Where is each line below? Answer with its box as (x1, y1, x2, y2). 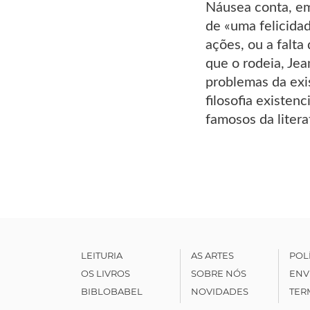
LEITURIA (81, 249, 122, 261)
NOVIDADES (190, 285, 248, 297)
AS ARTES (190, 249, 234, 261)
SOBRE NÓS (190, 267, 246, 279)
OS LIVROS (81, 267, 130, 279)
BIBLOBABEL (81, 285, 143, 297)
